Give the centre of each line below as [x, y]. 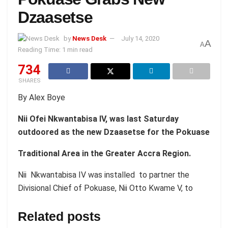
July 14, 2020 [140, 38]
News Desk [89, 38]
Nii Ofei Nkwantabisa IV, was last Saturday [99, 119]
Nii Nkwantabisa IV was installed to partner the [104, 175]
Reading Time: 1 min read [55, 50]
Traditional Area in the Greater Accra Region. [104, 154]
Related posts [59, 217]
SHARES [29, 81]
